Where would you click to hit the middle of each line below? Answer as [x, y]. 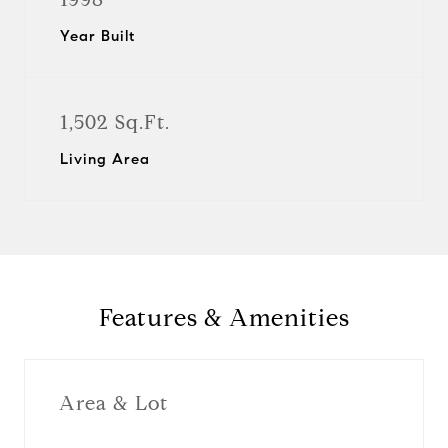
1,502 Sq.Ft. [115, 122]
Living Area [105, 159]
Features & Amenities [224, 318]
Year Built [97, 36]
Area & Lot [113, 403]
